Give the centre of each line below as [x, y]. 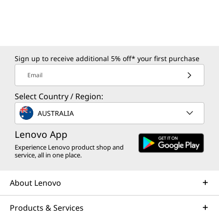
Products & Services [47, 208]
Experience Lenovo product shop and [69, 147]
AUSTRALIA [56, 113]
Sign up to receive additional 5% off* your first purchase [107, 58]
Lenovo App [41, 134]
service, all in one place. [48, 155]
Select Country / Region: [59, 96]
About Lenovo [35, 183]
